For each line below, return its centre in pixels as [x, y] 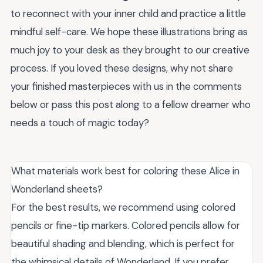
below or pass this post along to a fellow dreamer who [131, 105]
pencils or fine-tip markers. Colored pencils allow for [126, 226]
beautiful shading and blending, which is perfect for [123, 244]
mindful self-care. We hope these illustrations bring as [129, 32]
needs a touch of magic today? [80, 123]
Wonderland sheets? [57, 189]
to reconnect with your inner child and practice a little [128, 14]
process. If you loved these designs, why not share [122, 68]
